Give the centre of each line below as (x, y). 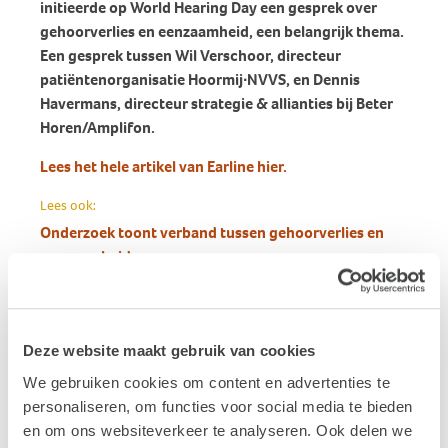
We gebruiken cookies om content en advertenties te (206, 382)
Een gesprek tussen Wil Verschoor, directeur (190, 55)
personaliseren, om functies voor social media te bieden (218, 406)
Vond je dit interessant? (132, 360)
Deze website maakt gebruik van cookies (169, 351)
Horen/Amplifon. (97, 127)
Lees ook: (68, 205)
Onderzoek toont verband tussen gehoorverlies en (212, 232)
